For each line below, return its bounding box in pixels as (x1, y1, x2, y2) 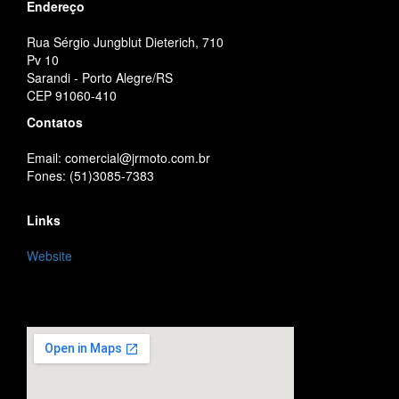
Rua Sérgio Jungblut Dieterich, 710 (27, 32, 224, 51)
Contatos (27, 112, 83, 131)
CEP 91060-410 (27, 85, 117, 104)
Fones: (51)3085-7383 (27, 166, 154, 184)
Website (27, 246, 72, 265)
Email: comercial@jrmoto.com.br (27, 148, 210, 167)
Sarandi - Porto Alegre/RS (27, 68, 173, 86)
